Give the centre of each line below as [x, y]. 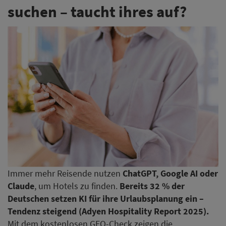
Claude [21, 186]
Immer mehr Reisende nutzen [65, 174]
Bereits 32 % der [152, 186]
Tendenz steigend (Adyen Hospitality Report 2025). [108, 211]
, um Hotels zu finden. [77, 186]
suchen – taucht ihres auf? [97, 11]
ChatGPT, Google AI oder [170, 174]
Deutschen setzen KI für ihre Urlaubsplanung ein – [106, 199]
